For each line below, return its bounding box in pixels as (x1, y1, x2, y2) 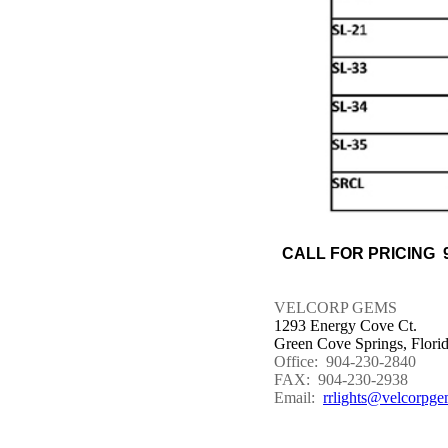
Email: (274, 389, 323, 406)
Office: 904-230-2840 (274, 353, 416, 370)
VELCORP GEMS (274, 299, 397, 316)
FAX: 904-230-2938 (274, 371, 408, 388)
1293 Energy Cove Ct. (274, 317, 417, 334)
